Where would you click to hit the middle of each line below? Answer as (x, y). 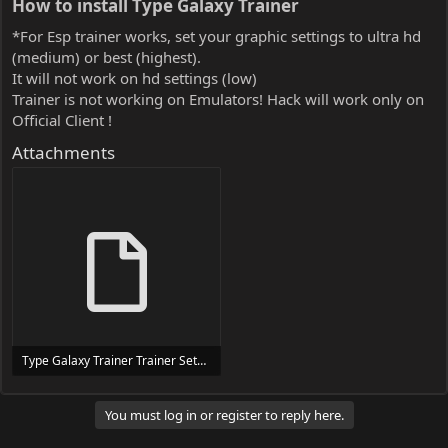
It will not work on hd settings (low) (134, 77)
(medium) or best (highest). (106, 56)
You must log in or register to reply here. (224, 415)
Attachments (63, 152)
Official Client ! (62, 119)
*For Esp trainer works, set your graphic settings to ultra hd (216, 35)
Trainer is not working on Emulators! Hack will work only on (218, 98)
